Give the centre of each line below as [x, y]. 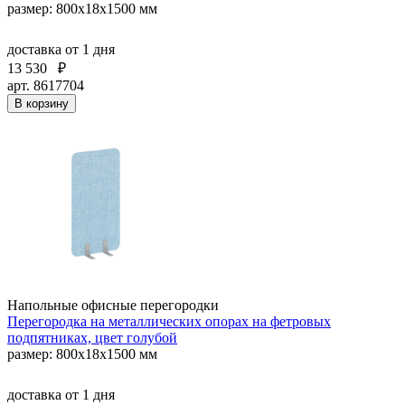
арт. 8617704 [46, 85]
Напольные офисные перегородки [113, 305]
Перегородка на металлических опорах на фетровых [169, 321]
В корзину [42, 103]
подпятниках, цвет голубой [92, 337]
